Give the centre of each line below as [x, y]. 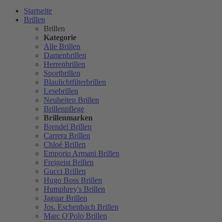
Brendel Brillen [68, 127]
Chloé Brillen [65, 145]
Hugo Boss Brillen [73, 180]
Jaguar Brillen [65, 198]
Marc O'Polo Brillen [75, 216]
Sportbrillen [62, 73]
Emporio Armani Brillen [82, 154]
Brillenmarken [68, 118]
